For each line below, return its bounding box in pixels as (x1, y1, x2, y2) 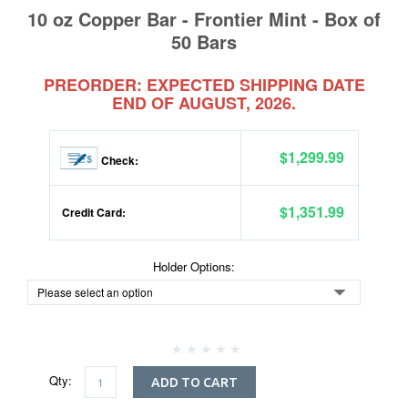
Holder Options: (153, 258, 235, 275)
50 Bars (171, 28, 237, 55)
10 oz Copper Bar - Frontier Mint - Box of (27, 5, 381, 32)
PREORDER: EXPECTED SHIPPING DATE (43, 73, 365, 97)
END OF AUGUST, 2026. (112, 91, 296, 115)
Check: (98, 152, 138, 168)
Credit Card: (59, 204, 126, 220)
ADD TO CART (151, 375, 238, 391)
